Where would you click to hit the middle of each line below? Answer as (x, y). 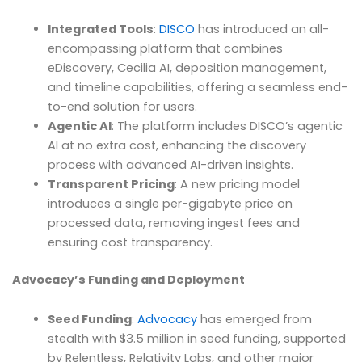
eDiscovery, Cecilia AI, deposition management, (187, 68)
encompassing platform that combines (165, 49)
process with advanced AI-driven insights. (170, 165)
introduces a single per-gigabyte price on (170, 204)
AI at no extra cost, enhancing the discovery (177, 146)
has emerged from (254, 320)
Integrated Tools (100, 29)
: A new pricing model (237, 185)
